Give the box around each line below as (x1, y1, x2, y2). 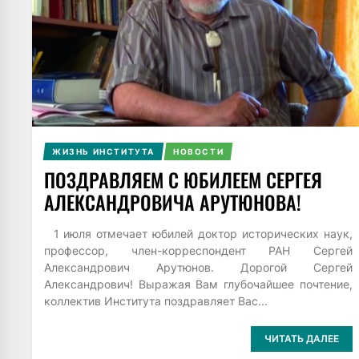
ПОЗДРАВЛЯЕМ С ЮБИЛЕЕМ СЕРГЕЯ (44, 164, 322, 194)
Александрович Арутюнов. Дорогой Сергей (44, 260, 353, 274)
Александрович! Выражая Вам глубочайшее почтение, (44, 276, 353, 291)
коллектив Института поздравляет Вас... (44, 293, 268, 308)
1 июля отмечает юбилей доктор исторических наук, (44, 226, 353, 240)
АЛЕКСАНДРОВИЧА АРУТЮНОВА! (44, 187, 301, 216)
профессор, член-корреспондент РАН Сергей (44, 243, 353, 257)
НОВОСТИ (172, 146, 224, 156)
